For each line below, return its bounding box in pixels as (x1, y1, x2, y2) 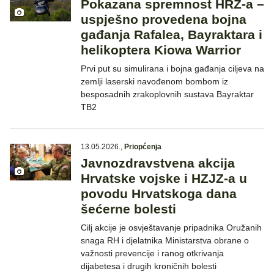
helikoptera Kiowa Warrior (81, 43, 241, 57)
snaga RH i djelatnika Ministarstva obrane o (81, 235, 249, 246)
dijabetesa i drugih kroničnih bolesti (81, 261, 217, 272)
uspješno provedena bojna (81, 12, 246, 27)
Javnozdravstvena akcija (81, 156, 235, 171)
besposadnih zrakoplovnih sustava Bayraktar (81, 89, 254, 100)
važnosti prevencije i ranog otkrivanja (81, 248, 224, 259)
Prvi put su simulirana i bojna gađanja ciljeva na (81, 64, 264, 74)
